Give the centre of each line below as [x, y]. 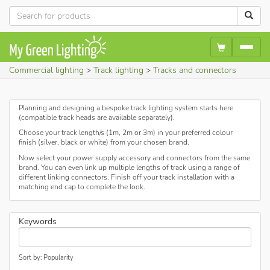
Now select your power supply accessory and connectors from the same [134, 158]
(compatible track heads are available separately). [97, 117]
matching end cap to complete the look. [82, 187]
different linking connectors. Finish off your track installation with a [127, 177]
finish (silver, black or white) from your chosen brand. [104, 142]
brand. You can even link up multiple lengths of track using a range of [129, 167]
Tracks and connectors [195, 70]
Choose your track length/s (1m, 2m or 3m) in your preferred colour [126, 133]
